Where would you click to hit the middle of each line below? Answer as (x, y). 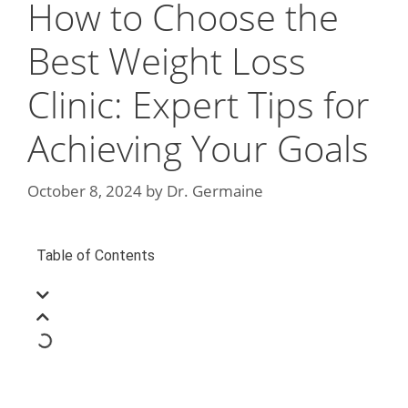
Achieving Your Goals (198, 148)
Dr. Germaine (215, 191)
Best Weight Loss (167, 60)
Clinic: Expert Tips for (199, 104)
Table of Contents (96, 256)
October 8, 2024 (85, 191)
